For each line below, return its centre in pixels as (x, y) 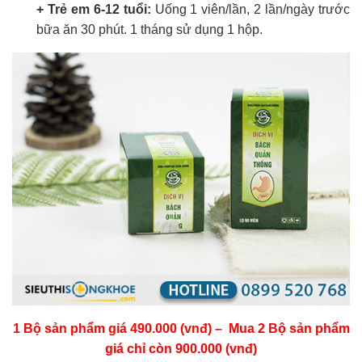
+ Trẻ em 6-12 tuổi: (94, 9)
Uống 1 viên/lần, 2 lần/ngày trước (250, 9)
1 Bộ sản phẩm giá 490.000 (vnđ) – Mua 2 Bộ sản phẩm (181, 329)
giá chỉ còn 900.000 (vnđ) (181, 349)
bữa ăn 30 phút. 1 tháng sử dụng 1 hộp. (149, 29)
